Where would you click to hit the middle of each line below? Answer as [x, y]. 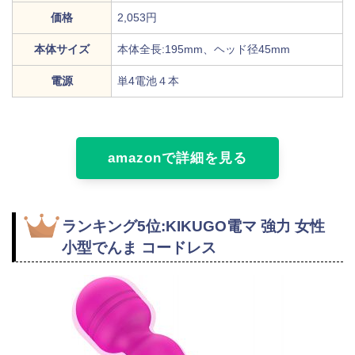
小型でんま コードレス [139, 248]
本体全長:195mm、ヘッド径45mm [204, 49]
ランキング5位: [114, 227]
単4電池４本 [148, 80]
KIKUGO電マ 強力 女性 [245, 227]
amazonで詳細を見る [177, 158]
